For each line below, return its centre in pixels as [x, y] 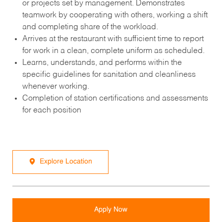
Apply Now [111, 210]
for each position [52, 110]
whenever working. [55, 86]
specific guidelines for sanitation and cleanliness [109, 75]
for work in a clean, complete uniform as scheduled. [113, 51]
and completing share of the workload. [90, 27]
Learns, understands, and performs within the [102, 63]
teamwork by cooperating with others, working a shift [115, 15]
